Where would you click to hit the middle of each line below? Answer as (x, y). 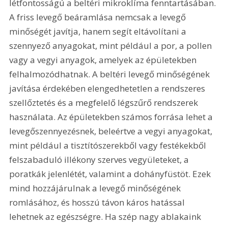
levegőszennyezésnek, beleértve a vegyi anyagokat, (112, 131)
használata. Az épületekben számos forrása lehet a (112, 117)
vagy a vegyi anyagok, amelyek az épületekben (104, 60)
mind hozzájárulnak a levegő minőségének (96, 188)
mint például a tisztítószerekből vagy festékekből (109, 146)
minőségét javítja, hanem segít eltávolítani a (99, 32)
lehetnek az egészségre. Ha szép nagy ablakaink (106, 217)
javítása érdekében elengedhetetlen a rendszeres (108, 89)
